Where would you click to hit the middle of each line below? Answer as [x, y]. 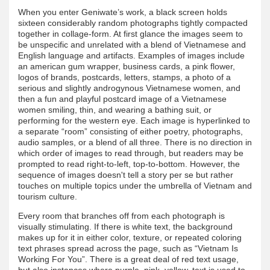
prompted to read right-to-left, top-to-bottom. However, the [129, 164]
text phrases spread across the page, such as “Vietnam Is [128, 248]
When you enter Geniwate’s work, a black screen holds [123, 12]
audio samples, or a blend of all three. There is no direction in [135, 142]
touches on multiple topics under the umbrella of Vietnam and [135, 185]
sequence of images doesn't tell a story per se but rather [126, 174]
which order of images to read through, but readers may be [131, 153]
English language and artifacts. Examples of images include [131, 55]
